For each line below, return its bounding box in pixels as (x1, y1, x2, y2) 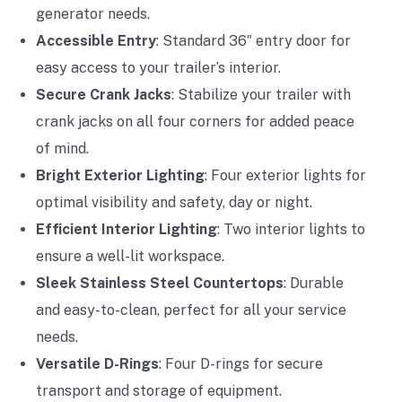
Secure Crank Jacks (36, 86, 171, 103)
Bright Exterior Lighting (36, 167, 205, 184)
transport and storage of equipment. (36, 382, 282, 399)
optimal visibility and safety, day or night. (36, 194, 312, 211)
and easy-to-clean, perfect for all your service (36, 301, 346, 319)
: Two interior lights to (217, 221, 365, 238)
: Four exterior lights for (205, 167, 366, 184)
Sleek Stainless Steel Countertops (36, 275, 284, 292)
